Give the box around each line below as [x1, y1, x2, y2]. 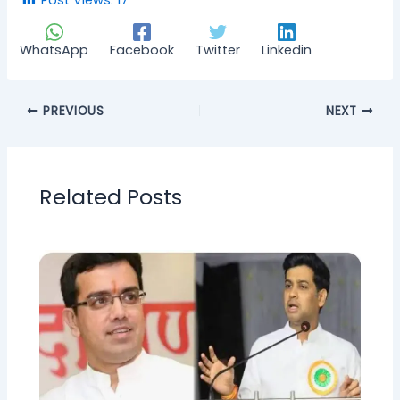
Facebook [110, 41, 175, 60]
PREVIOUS [38, 102, 104, 120]
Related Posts [39, 181, 183, 212]
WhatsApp [20, 41, 89, 60]
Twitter [196, 41, 241, 60]
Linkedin [262, 41, 312, 60]
